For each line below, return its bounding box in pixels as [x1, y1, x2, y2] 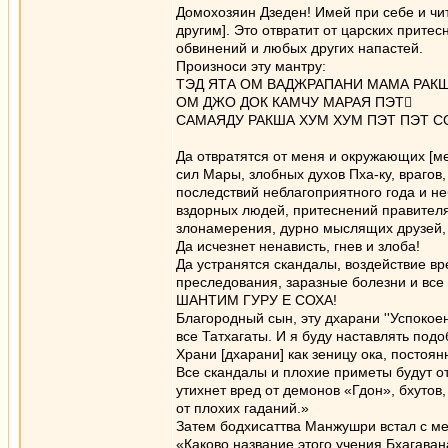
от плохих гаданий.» [176, 400, 309, 416]
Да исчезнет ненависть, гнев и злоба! [176, 238, 420, 254]
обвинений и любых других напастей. [176, 40, 423, 56]
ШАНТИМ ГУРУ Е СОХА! [176, 292, 337, 308]
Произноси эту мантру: [176, 58, 326, 74]
